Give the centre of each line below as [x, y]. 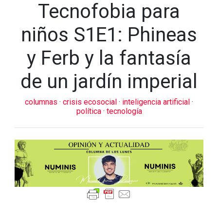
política [90, 111]
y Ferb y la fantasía [109, 58]
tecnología [124, 111]
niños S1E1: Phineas [109, 35]
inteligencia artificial [157, 102]
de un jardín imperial [109, 82]
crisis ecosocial [91, 102]
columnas [42, 102]
